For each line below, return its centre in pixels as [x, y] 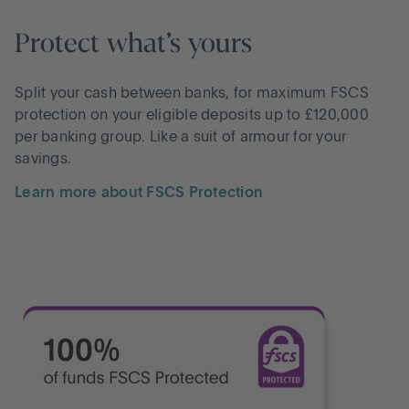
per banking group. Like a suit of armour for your [181, 138]
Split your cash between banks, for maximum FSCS [192, 94]
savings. [43, 160]
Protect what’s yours [133, 43]
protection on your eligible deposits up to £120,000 [192, 116]
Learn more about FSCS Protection [139, 194]
